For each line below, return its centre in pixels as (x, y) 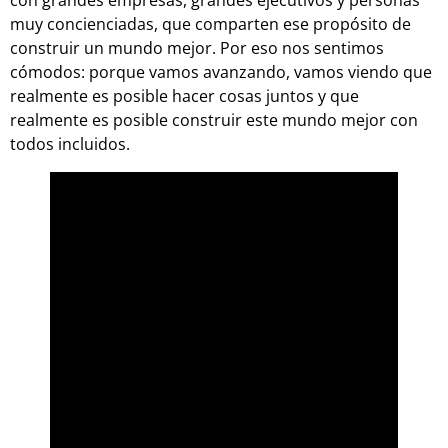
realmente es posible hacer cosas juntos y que (184, 95)
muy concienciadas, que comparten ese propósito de (210, 23)
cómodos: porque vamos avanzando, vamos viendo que (221, 71)
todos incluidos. (70, 143)
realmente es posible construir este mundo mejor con (214, 119)
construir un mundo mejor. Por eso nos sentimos (197, 47)
